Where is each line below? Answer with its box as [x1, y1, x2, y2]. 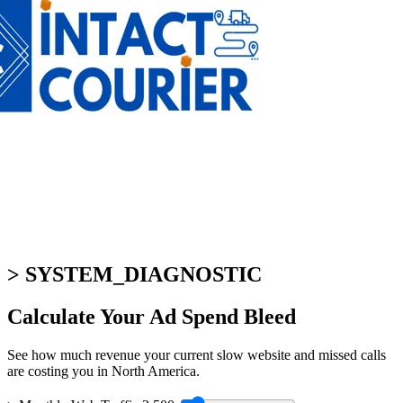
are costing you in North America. [7, 363, 200, 379]
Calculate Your [7, 304, 149, 328]
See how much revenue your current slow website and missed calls [7, 346, 386, 363]
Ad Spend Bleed [149, 304, 296, 328]
